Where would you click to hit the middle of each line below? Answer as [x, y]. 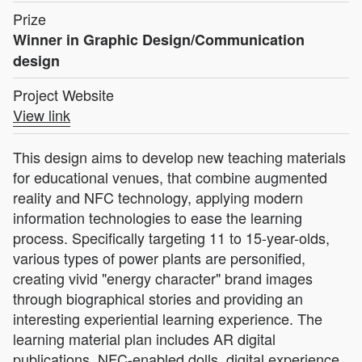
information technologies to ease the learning [158, 217]
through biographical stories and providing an [158, 298]
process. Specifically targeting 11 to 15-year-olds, [171, 237]
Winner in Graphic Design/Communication [159, 39]
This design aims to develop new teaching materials [179, 156]
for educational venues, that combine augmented [170, 177]
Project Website [63, 94]
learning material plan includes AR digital [144, 338]
